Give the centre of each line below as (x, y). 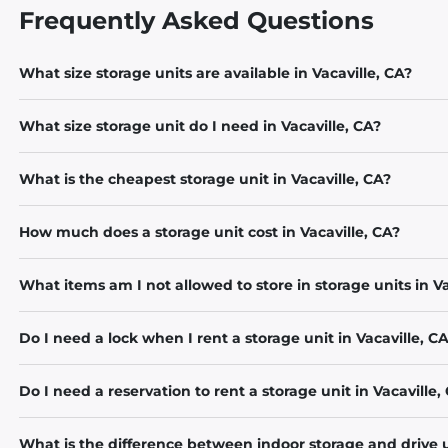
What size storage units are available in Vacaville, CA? (216, 73)
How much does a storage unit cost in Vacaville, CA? (210, 232)
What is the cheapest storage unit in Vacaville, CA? (205, 179)
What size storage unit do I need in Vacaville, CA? (200, 126)
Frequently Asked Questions (197, 20)
